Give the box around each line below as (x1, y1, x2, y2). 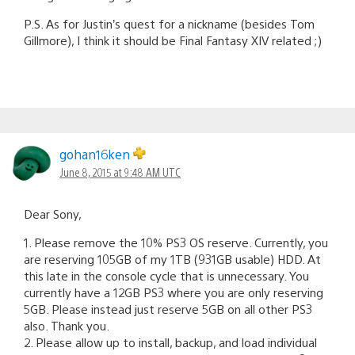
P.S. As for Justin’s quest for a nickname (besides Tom (24, 15, 315, 31)
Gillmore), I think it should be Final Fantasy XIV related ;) (24, 32, 322, 48)
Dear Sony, (24, 205, 82, 221)
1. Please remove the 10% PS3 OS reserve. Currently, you (24, 234, 328, 250)
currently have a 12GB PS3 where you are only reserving (24, 284, 323, 300)
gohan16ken (59, 145, 133, 162)
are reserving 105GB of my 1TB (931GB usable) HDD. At (24, 250, 321, 266)
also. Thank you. (24, 317, 109, 333)
